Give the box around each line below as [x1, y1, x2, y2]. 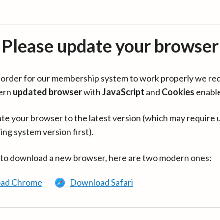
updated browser [13, 86, 82, 97]
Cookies [162, 86, 194, 97]
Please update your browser [1, 35, 219, 56]
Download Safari [70, 177, 133, 188]
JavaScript [102, 86, 144, 97]
